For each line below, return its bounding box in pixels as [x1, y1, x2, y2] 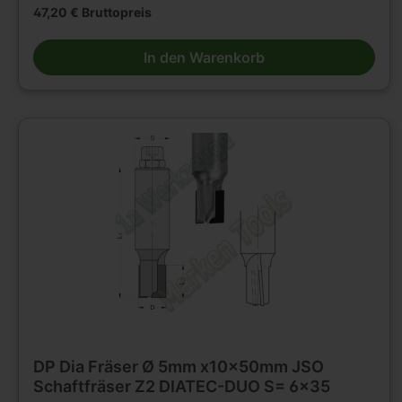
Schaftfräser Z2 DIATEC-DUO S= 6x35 [33, 376, 330, 396]
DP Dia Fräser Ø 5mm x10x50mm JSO [33, 356, 324, 376]
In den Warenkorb [143, 48, 265, 66]
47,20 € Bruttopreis [33, 4, 152, 20]
